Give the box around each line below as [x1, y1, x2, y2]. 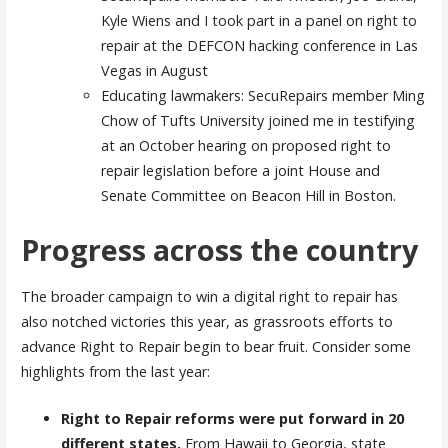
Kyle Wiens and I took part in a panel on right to [100, 11, 417, 31]
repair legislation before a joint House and [100, 161, 380, 181]
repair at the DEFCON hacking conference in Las [100, 36, 418, 56]
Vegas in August [100, 61, 208, 81]
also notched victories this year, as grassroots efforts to [20, 312, 393, 332]
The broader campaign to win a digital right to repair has [20, 287, 398, 307]
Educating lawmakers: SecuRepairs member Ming [100, 86, 425, 106]
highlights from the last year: [20, 362, 210, 382]
